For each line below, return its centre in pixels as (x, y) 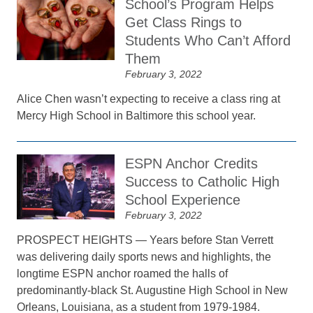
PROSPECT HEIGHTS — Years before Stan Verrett (145, 240)
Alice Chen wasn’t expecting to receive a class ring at (149, 99)
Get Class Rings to (184, 22)
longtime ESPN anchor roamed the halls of (123, 274)
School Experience (183, 200)
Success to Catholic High (203, 182)
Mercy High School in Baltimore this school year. (137, 116)
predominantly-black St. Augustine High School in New (153, 290)
